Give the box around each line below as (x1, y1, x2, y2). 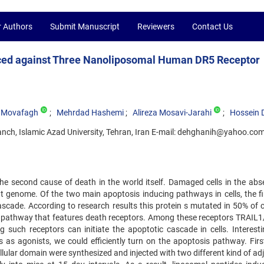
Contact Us (192, 22, 233, 31)
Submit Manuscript (50, 22, 120, 31)
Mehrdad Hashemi (57, 108, 124, 117)
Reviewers (137, 22, 174, 31)
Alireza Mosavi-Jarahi (133, 108, 212, 117)
